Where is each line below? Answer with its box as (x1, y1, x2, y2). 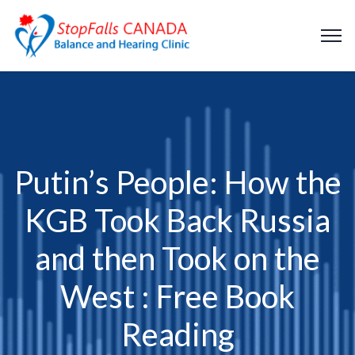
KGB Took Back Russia (25, 201, 330, 239)
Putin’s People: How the (13, 163, 342, 201)
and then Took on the (35, 239, 320, 277)
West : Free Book (60, 277, 295, 315)
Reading (120, 315, 235, 353)
